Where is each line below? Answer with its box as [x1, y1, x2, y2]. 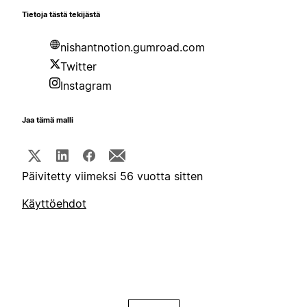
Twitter [60, 60, 97, 74]
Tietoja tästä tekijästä [22, 10, 100, 20]
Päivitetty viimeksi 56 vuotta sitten [22, 169, 203, 184]
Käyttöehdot [22, 197, 86, 211]
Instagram [60, 79, 112, 93]
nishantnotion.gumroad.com [60, 40, 205, 55]
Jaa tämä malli [22, 116, 73, 125]
